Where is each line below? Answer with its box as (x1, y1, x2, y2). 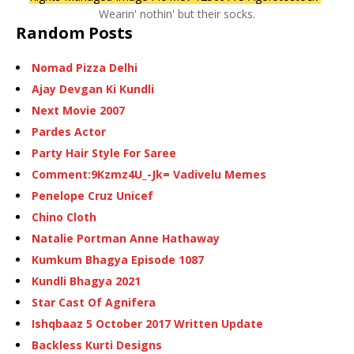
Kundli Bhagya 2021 (32, 273, 141, 289)
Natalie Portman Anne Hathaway (32, 231, 220, 247)
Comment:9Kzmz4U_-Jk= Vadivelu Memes (32, 167, 266, 183)
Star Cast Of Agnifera (32, 295, 156, 311)
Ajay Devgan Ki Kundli (32, 81, 154, 97)
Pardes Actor (32, 124, 106, 140)
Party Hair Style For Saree (32, 145, 176, 161)
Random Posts (16, 22, 133, 44)
